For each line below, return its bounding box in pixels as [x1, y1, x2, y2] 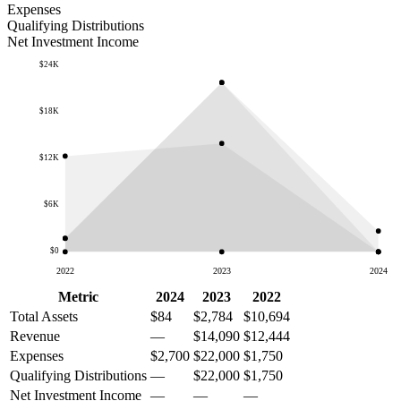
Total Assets [10, 308, 78, 324]
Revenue [10, 328, 60, 344]
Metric [58, 288, 98, 304]
